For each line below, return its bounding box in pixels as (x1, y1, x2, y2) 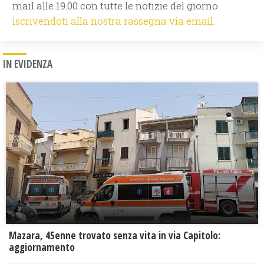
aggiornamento (9, 240, 75, 255)
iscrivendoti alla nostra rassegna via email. (12, 14, 215, 28)
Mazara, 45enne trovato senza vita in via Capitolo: (9, 229, 220, 243)
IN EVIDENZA (3, 57, 52, 71)
